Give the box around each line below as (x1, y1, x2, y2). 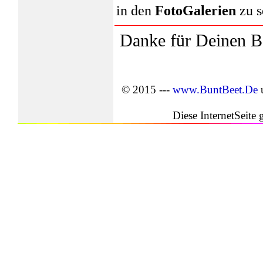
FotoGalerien (155, 3, 236, 18)
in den (116, 3, 155, 18)
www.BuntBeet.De (173, 83, 258, 96)
